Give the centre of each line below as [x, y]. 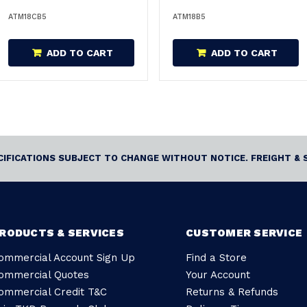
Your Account [218, 274]
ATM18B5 [189, 16]
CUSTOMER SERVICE [244, 233]
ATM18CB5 [27, 16]
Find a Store [216, 257]
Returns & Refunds [232, 292]
